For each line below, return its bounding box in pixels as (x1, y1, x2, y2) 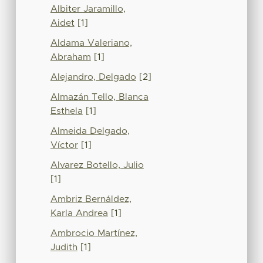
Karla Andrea (50, 208, 108, 218)
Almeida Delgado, (50, 126, 130, 136)
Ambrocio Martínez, (50, 228, 137, 238)
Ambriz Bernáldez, (50, 194, 131, 204)
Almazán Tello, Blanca (50, 92, 149, 102)
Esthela (50, 106, 83, 116)
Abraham (50, 52, 91, 62)
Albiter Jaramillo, (50, 4, 126, 14)
